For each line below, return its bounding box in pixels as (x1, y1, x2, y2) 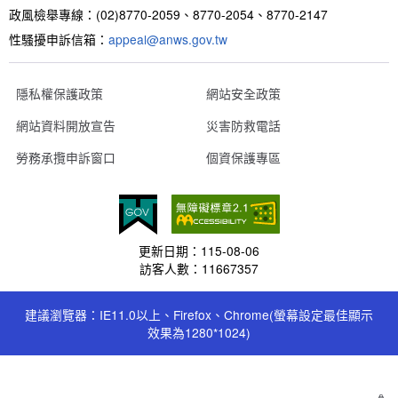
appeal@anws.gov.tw (108, 29, 227, 48)
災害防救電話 (206, 115, 281, 134)
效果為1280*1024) (147, 322, 251, 341)
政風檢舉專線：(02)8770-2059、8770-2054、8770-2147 (9, 4, 328, 23)
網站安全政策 (206, 84, 281, 102)
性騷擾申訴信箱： (9, 29, 108, 48)
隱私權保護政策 (16, 84, 103, 102)
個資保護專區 (206, 147, 281, 166)
